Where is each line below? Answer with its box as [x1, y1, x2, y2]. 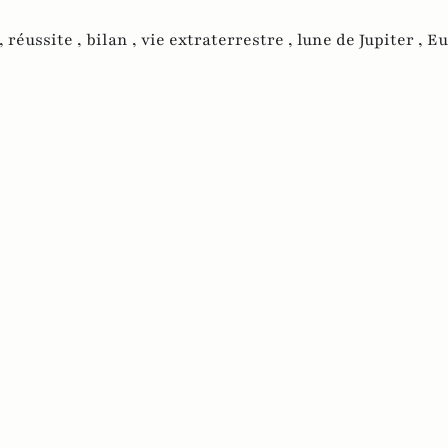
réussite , [8, 29, 86, 51]
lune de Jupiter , [297, 29, 427, 51]
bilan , [86, 29, 141, 51]
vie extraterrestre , [141, 29, 297, 51]
